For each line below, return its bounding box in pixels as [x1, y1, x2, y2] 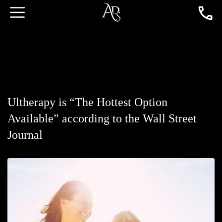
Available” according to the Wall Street [7, 112, 197, 125]
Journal [7, 128, 43, 141]
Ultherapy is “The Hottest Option [7, 96, 167, 109]
